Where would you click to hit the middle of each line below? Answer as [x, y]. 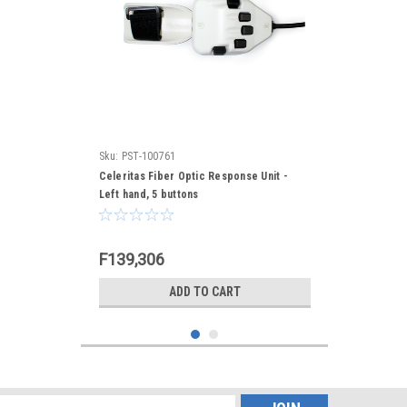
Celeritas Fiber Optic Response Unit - [193, 176]
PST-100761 [149, 156]
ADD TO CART [204, 292]
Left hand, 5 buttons [149, 194]
